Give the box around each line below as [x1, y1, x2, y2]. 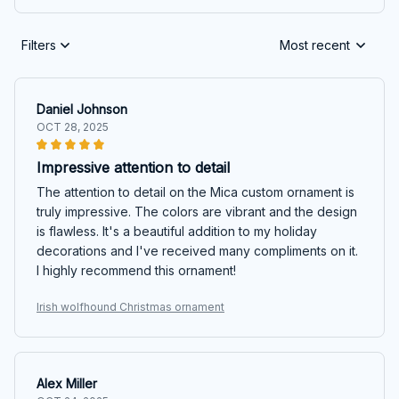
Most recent [280, 37, 350, 53]
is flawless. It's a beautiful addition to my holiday [37, 223, 317, 239]
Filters [21, 37, 56, 53]
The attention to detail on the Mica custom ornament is [37, 183, 354, 199]
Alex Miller [37, 375, 97, 391]
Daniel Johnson [37, 101, 127, 117]
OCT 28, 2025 [37, 119, 109, 134]
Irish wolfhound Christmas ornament [37, 299, 224, 313]
